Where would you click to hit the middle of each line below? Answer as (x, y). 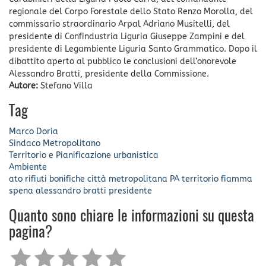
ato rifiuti (28, 179)
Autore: (25, 85)
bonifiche (67, 179)
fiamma (237, 179)
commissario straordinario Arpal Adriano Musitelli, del (119, 24)
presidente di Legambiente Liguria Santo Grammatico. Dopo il (133, 49)
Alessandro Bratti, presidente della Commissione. (109, 74)
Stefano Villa (66, 85)
